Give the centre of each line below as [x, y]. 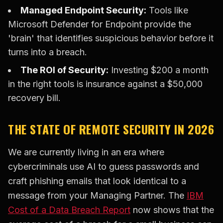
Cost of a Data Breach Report [69, 210]
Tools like [167, 10]
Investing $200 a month [159, 70]
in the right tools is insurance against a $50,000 [105, 84]
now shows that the [172, 210]
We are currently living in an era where [86, 152]
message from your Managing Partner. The [97, 196]
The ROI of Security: [64, 70]
